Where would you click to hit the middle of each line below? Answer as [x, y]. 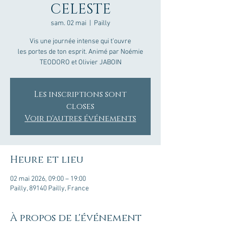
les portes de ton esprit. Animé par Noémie [80, 52]
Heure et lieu [47, 160]
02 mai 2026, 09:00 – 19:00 [48, 179]
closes [80, 107]
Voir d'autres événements [80, 119]
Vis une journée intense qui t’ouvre [80, 42]
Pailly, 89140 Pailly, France [49, 189]
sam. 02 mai [68, 24]
